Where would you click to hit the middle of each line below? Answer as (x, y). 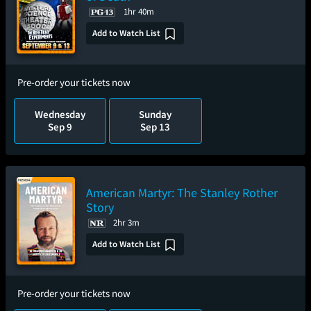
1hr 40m (139, 11)
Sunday (155, 114)
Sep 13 (155, 127)
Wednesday (60, 114)
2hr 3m (126, 222)
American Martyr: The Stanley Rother (182, 193)
